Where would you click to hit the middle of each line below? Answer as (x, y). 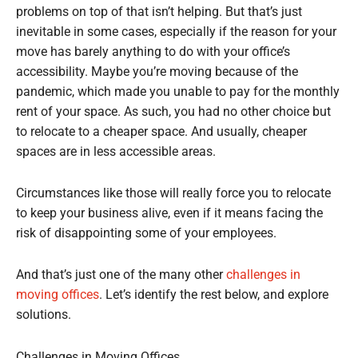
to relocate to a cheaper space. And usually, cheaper (161, 132)
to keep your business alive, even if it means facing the (169, 214)
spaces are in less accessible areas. (116, 152)
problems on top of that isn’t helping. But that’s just (159, 12)
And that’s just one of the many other (121, 275)
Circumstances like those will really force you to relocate (173, 194)
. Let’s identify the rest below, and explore (214, 295)
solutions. (44, 315)
